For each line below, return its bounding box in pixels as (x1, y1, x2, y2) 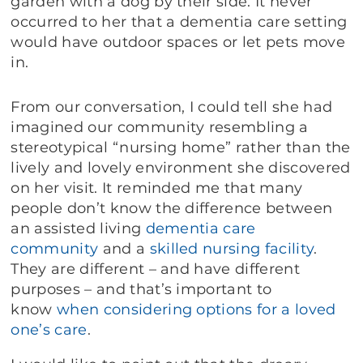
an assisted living (11, 220, 146, 238)
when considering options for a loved (57, 301, 336, 319)
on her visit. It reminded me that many (11, 179, 303, 198)
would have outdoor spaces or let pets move (11, 33, 345, 52)
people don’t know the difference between (11, 199, 333, 218)
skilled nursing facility (149, 240, 314, 258)
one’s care (11, 321, 88, 340)
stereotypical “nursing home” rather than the (11, 139, 351, 157)
